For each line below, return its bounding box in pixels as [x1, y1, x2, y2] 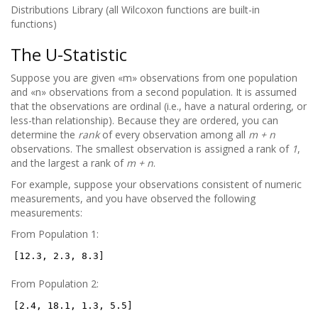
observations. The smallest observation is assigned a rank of [11, 142, 292, 155]
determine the [11, 128, 78, 141]
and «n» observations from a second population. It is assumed [11, 85, 297, 99]
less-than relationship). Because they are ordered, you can [11, 114, 278, 127]
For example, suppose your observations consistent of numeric [11, 177, 302, 191]
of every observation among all [99, 128, 248, 141]
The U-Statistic [11, 43, 127, 66]
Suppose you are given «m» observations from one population [11, 71, 297, 84]
